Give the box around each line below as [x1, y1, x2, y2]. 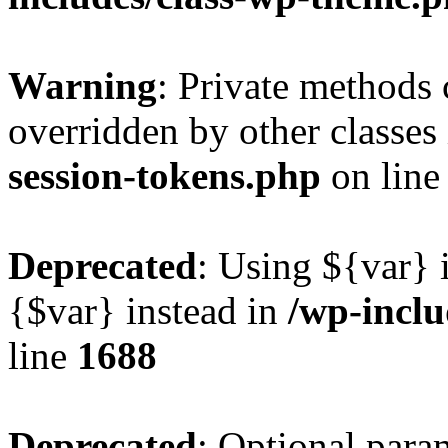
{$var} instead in [8, 289, 288, 332]
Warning [8, 64, 157, 107]
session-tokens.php [8, 154, 321, 197]
